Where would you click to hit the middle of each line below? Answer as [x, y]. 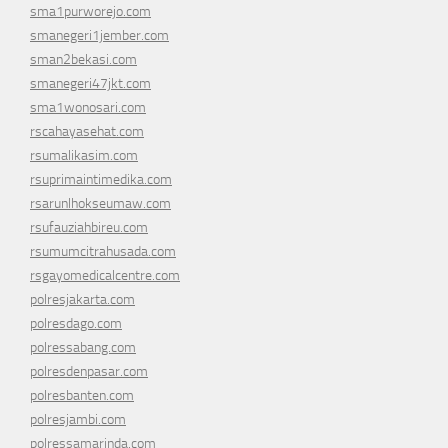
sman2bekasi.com [83, 60]
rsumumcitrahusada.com [103, 252]
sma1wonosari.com [88, 108]
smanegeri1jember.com [99, 36]
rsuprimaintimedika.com [101, 180]
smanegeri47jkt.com [90, 84]
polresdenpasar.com [89, 372]
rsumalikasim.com [84, 156]
